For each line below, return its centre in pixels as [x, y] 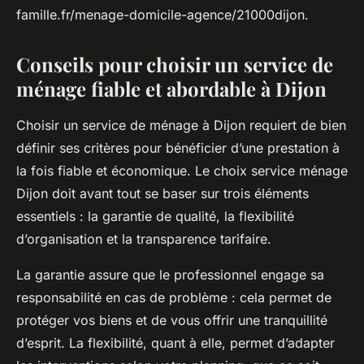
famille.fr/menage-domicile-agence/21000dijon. [162, 15]
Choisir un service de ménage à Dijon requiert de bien [181, 126]
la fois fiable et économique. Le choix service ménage [182, 171]
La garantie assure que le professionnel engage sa [170, 275]
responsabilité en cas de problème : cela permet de [174, 298]
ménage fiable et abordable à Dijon [171, 89]
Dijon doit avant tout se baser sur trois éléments [162, 194]
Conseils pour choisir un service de [175, 65]
